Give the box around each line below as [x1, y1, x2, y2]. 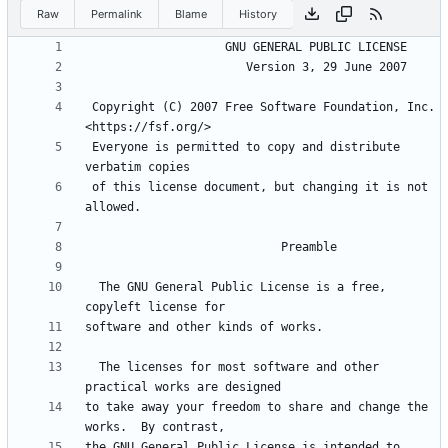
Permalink [91, 6, 143, 21]
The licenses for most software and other [85, 360, 99, 375]
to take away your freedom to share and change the [85, 400, 428, 415]
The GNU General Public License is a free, [85, 280, 99, 295]
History [239, 6, 278, 21]
